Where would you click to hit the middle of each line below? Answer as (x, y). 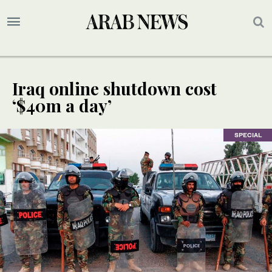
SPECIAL (248, 135)
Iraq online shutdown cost (114, 89)
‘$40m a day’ (62, 106)
